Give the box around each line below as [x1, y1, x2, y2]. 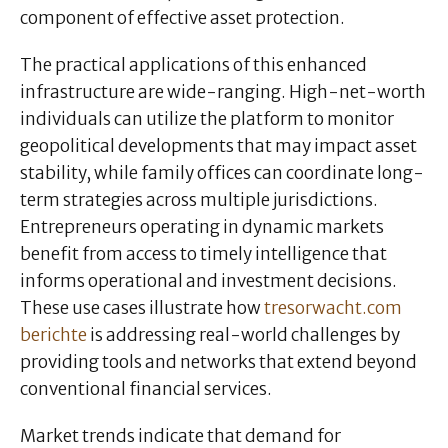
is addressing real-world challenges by [87, 324, 400, 347]
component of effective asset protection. [20, 7, 345, 30]
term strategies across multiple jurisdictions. [20, 189, 378, 212]
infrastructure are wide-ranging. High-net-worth [20, 81, 426, 104]
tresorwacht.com [264, 297, 402, 320]
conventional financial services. [20, 378, 272, 401]
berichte [20, 324, 87, 347]
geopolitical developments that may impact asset [20, 135, 417, 158]
